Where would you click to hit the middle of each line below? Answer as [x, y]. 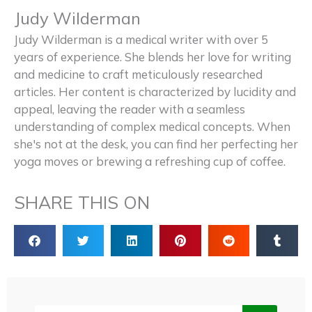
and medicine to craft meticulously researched [138, 75]
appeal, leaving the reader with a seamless [130, 109]
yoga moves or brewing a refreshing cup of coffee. [150, 162]
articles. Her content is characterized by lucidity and [155, 92]
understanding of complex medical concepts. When [152, 127]
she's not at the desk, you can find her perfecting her [156, 144]
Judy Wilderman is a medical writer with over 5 [141, 40]
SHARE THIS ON [82, 202]
